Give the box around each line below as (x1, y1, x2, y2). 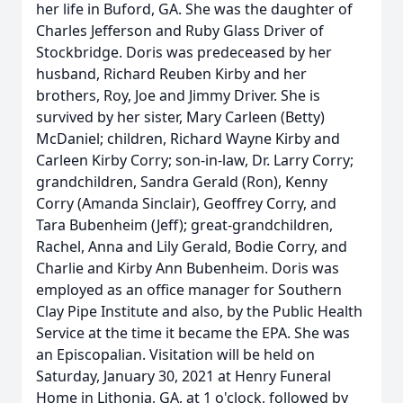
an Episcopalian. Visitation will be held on (36, 345, 315, 364)
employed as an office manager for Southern (36, 280, 342, 300)
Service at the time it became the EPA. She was (36, 323, 350, 343)
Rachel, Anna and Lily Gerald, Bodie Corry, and (36, 237, 347, 256)
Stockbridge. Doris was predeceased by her (36, 42, 332, 62)
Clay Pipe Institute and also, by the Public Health (36, 301, 363, 321)
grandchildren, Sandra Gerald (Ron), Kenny (36, 172, 327, 192)
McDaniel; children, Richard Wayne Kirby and (36, 129, 340, 148)
